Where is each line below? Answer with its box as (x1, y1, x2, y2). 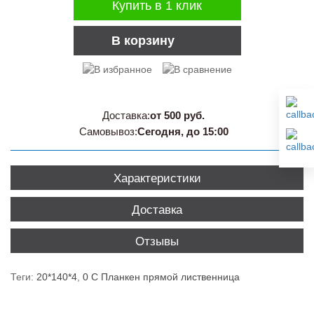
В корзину (111, 34, 175, 48)
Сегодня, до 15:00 (137, 125, 228, 138)
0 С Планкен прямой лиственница (83, 271, 240, 283)
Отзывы (135, 235, 179, 249)
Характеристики (113, 172, 201, 186)
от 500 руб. (150, 109, 205, 122)
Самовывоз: (78, 125, 137, 138)
